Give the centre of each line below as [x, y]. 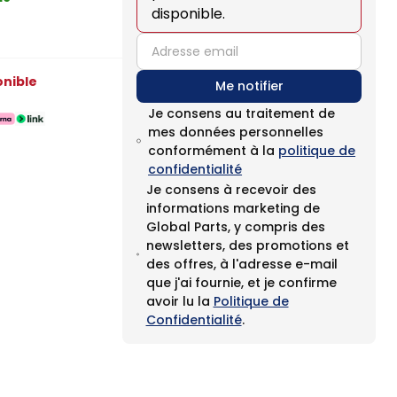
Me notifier [249, 86]
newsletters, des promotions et [247, 245]
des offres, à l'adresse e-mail [241, 264]
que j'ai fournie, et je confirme [241, 283]
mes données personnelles [236, 132]
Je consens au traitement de [242, 113]
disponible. [188, 14]
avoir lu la [179, 301]
